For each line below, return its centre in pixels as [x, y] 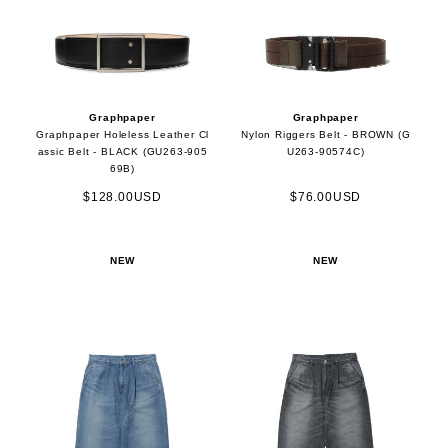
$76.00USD [325, 197]
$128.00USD [122, 197]
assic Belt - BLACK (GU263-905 [122, 151]
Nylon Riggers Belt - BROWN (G [325, 134]
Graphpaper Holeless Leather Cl [122, 134]
